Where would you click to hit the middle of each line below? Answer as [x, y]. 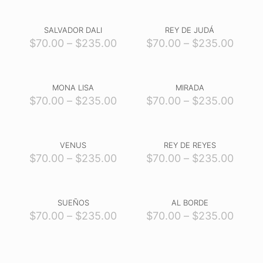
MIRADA [190, 87]
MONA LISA [73, 87]
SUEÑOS [73, 203]
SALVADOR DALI [73, 30]
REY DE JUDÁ [190, 30]
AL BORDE [190, 203]
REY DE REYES [190, 145]
